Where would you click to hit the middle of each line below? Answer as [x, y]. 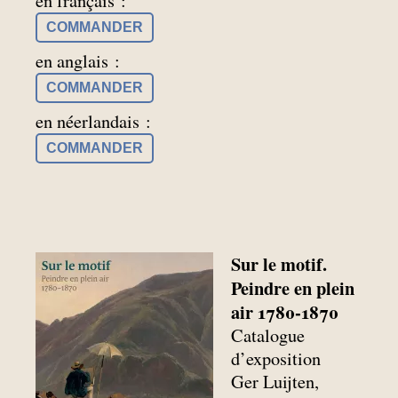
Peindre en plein [293, 288]
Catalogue [268, 336]
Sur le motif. [279, 264]
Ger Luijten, [275, 382]
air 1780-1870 [285, 312]
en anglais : [78, 60]
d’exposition [276, 359]
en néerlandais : [93, 121]
